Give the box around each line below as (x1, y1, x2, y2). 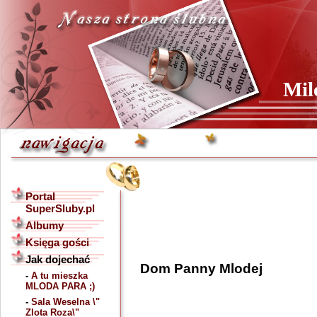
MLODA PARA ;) (25, 281, 95, 292)
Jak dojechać (25, 253, 90, 265)
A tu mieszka (31, 270, 88, 281)
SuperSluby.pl (25, 202, 95, 214)
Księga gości (25, 236, 89, 248)
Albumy (25, 219, 64, 231)
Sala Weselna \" (31, 296, 100, 307)
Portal (25, 190, 55, 202)
